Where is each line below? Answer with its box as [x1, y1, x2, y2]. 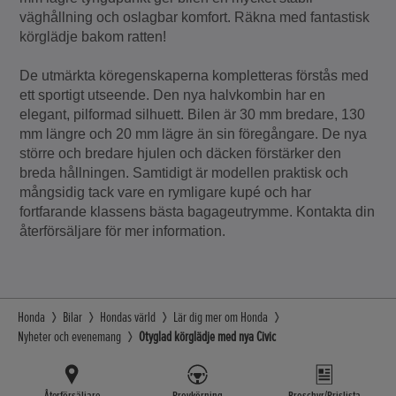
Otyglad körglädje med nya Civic [139, 328, 276, 346]
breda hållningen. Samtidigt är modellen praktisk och [19, 165, 349, 181]
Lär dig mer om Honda [173, 308, 268, 327]
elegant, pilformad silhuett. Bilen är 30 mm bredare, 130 [19, 107, 366, 123]
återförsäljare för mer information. [19, 224, 233, 240]
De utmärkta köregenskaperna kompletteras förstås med [19, 68, 369, 84]
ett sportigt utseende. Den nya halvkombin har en [19, 88, 326, 103]
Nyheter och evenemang [18, 328, 121, 346]
